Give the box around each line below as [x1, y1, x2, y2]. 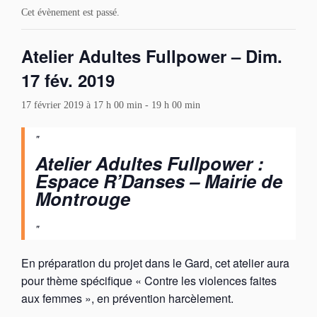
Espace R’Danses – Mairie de [35, 168, 282, 194]
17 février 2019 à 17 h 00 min [21, 100, 142, 110]
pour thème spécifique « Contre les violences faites [21, 272, 277, 289]
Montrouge [35, 185, 130, 212]
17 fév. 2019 [21, 68, 115, 92]
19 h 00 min [151, 100, 200, 110]
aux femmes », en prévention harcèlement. [21, 290, 234, 307]
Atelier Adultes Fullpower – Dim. [21, 44, 282, 68]
